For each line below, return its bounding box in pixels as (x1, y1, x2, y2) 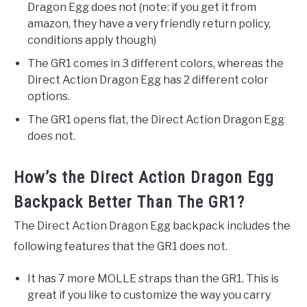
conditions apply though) (27, 33, 156, 47)
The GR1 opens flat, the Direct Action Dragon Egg (27, 112, 284, 126)
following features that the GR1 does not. (14, 239, 228, 253)
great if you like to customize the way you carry (27, 288, 271, 302)
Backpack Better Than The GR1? (14, 192, 245, 212)
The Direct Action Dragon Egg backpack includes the (14, 219, 291, 232)
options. (27, 89, 70, 103)
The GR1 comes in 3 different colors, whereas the (27, 56, 284, 70)
